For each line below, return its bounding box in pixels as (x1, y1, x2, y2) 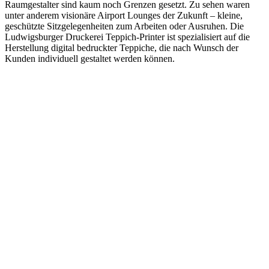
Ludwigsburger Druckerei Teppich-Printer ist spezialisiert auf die (5, 31, 250, 42)
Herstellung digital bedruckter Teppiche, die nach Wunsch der (5, 42, 238, 53)
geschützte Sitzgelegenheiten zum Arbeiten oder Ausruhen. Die (5, 20, 244, 31)
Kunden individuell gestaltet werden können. (5, 53, 175, 64)
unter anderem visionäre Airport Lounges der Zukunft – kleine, (5, 10, 243, 20)
